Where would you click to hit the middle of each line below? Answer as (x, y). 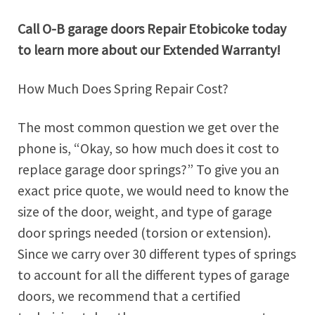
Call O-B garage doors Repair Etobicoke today (152, 29)
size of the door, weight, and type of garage (145, 211)
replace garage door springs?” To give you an (148, 169)
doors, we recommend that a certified (129, 296)
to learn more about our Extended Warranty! (149, 50)
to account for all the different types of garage (154, 275)
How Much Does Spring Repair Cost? (123, 88)
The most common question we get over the (148, 127)
